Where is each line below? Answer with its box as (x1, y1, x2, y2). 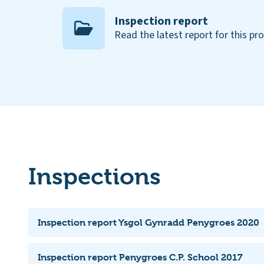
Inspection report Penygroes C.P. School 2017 (38, 251, 243, 263)
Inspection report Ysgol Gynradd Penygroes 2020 (38, 216, 259, 228)
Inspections (28, 163, 161, 190)
